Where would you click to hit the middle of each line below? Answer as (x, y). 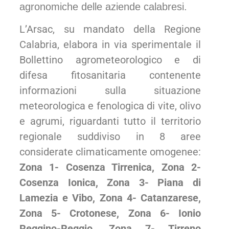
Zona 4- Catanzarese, (150, 198)
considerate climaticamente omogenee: (110, 152)
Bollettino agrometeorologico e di (110, 60)
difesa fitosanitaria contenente (110, 75)
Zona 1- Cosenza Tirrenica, (90, 167)
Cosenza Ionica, (63, 183)
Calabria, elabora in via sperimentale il (110, 45)
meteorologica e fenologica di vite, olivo (110, 106)
